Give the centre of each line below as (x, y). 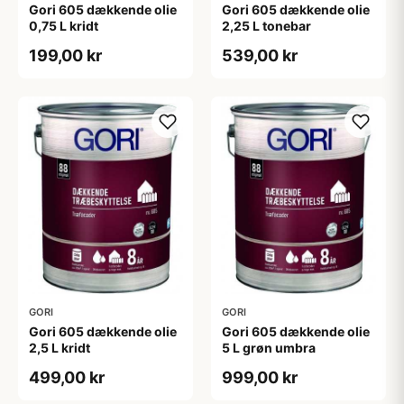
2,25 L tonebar (266, 26)
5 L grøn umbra (269, 347)
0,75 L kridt (64, 26)
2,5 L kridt (60, 347)
